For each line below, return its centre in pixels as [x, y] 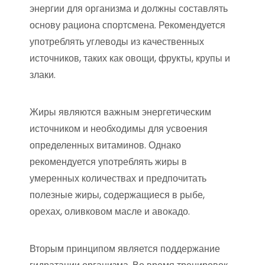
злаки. [43, 75]
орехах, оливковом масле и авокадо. [110, 212]
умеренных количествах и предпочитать [118, 179]
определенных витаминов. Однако [105, 146]
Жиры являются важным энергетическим [120, 112]
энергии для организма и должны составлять [129, 9]
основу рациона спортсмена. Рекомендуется [127, 25]
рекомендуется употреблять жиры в [108, 162]
